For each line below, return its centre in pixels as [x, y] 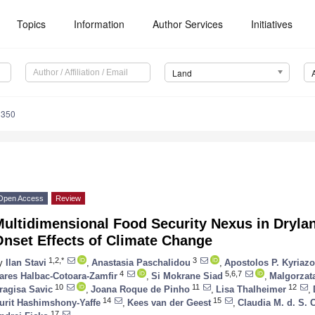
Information [99, 24]
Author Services [188, 24]
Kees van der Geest [169, 302]
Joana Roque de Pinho [140, 289]
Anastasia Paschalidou [141, 262]
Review [68, 199]
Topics [32, 24]
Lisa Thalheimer [251, 289]
